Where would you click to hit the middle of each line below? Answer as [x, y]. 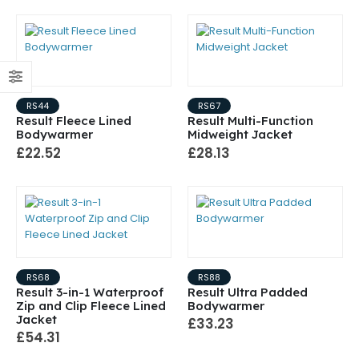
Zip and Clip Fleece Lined [91, 305]
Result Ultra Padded [248, 292]
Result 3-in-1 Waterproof [90, 292]
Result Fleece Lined [74, 121]
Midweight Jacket [240, 135]
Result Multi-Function [250, 121]
